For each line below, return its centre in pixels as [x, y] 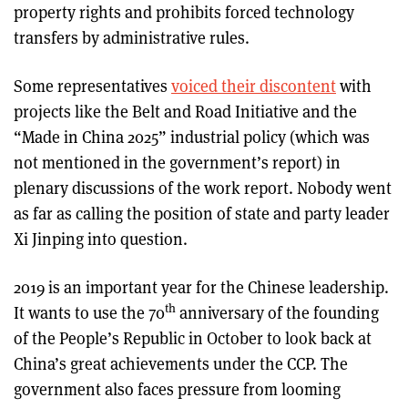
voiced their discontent [254, 85]
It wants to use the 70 [89, 312]
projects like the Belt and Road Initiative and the [185, 111]
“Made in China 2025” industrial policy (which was [192, 136]
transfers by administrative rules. [132, 37]
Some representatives [92, 85]
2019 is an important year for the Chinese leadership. [201, 286]
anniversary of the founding [277, 312]
